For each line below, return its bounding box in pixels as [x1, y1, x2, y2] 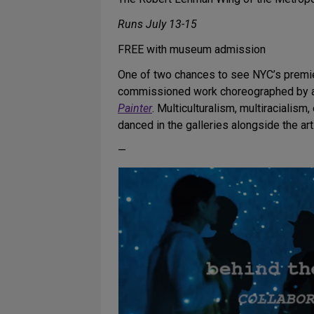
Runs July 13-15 [118, 18, 197, 31]
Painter [118, 102, 152, 115]
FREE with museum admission [118, 43, 266, 56]
